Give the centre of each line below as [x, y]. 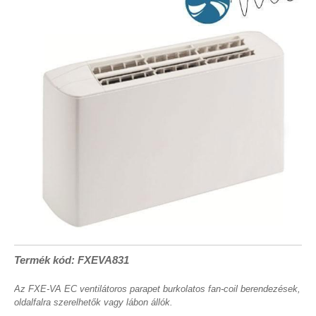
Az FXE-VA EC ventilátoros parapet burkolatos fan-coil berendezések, [157, 289]
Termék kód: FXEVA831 [72, 260]
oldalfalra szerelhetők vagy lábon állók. [93, 302]
